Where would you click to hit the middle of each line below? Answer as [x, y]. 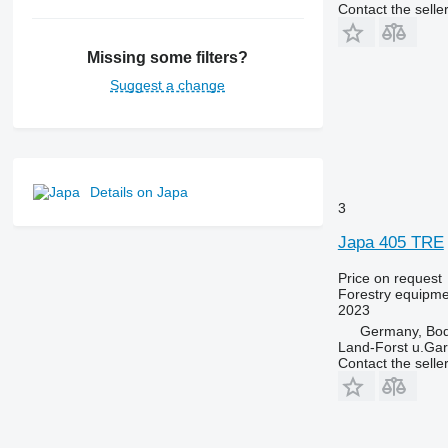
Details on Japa [138, 192]
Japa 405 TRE [390, 242]
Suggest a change [168, 85]
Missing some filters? [168, 58]
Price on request [389, 277]
